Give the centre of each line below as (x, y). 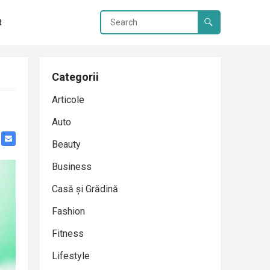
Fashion (68, 211)
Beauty (66, 144)
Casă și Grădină (85, 189)
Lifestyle (71, 256)
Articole (68, 100)
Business (72, 167)
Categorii (75, 77)
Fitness (68, 234)
